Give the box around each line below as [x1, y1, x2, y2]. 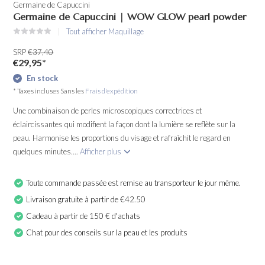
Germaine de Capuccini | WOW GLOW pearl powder [13, 11, 247, 22]
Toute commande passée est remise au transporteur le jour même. [26, 177, 241, 188]
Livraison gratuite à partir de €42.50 [26, 194, 146, 204]
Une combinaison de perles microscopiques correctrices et [13, 105, 202, 115]
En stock [25, 73, 59, 83]
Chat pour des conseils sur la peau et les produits [26, 227, 188, 237]
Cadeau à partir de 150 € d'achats [26, 211, 141, 221]
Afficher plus [80, 146, 124, 156]
